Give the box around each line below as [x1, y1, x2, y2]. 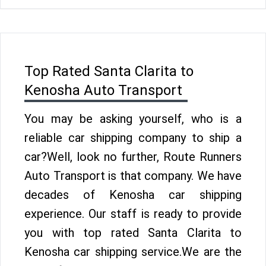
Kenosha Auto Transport [24, 82, 182, 99]
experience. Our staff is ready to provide [24, 207, 242, 221]
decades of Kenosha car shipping [24, 188, 242, 202]
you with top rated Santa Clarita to [24, 226, 242, 240]
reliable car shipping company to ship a [24, 131, 242, 145]
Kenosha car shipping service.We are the [24, 245, 242, 259]
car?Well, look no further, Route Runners [24, 150, 242, 164]
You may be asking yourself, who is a [24, 112, 242, 126]
